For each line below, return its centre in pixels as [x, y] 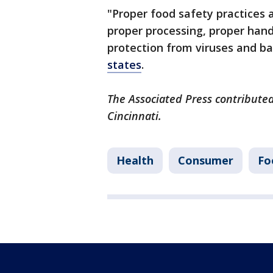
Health [135, 161]
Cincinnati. [134, 116]
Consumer [206, 161]
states [124, 65]
